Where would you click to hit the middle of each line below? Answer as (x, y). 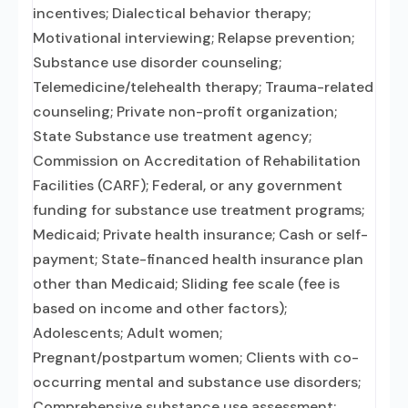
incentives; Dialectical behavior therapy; (172, 13)
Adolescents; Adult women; (127, 333)
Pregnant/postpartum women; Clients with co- (196, 357)
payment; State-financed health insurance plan (198, 259)
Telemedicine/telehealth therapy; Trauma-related (203, 87)
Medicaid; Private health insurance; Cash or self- (200, 235)
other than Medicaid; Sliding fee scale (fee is (186, 284)
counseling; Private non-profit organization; (185, 112)
